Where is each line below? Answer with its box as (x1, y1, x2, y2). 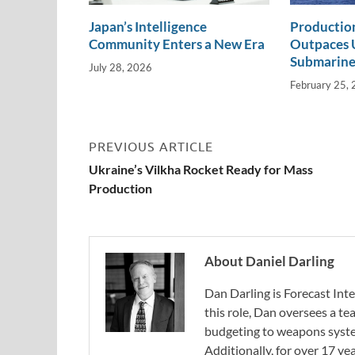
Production (89, 180, 152, 196)
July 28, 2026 (89, 60, 152, 74)
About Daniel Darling (204, 252, 334, 269)
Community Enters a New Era (89, 36, 265, 53)
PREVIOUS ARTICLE (89, 139, 213, 154)
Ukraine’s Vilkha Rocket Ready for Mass (89, 161, 313, 177)
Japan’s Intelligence (89, 18, 207, 36)
